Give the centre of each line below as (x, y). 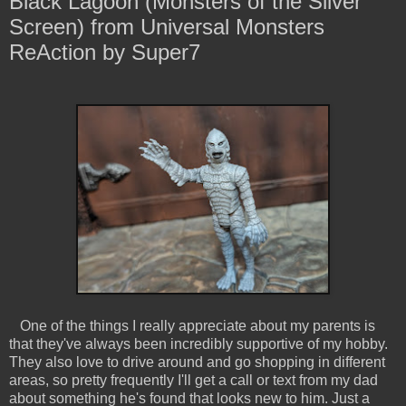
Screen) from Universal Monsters (167, 26)
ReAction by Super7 (105, 52)
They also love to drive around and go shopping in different (197, 362)
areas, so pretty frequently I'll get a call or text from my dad (193, 381)
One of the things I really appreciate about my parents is (192, 326)
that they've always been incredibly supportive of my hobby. (198, 344)
